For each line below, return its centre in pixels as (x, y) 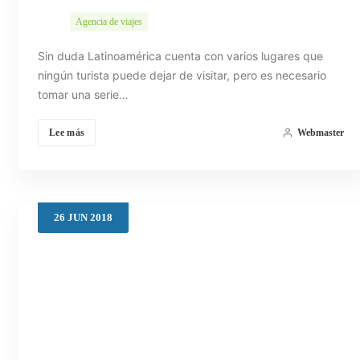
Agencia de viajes (109, 22)
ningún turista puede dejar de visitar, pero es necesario (182, 76)
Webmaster (320, 133)
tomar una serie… (83, 95)
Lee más (67, 133)
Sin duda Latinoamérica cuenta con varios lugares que (180, 56)
